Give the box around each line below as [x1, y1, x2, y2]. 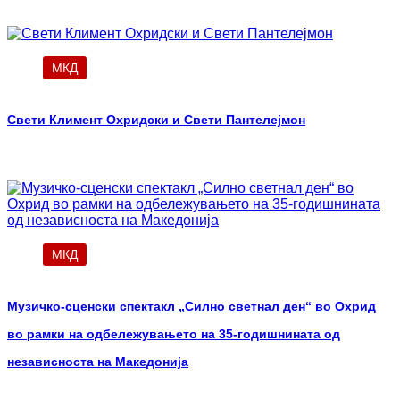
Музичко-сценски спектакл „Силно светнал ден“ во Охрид [7, 299, 376, 314]
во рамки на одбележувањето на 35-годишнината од [7, 327, 340, 342]
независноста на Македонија [7, 354, 188, 370]
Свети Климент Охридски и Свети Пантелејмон [7, 112, 305, 128]
